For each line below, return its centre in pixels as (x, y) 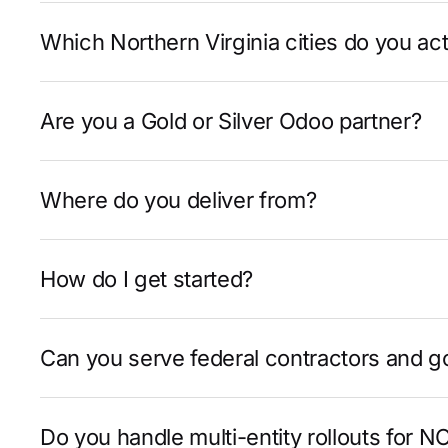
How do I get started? (147, 279)
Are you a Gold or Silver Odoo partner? (231, 121)
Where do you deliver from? (178, 200)
